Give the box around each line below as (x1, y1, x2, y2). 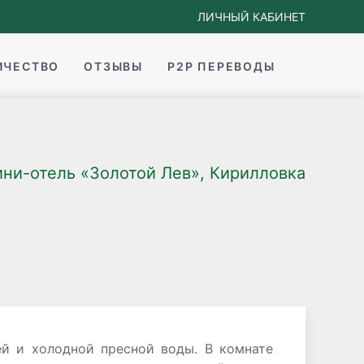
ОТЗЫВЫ (84, 58, 144, 73)
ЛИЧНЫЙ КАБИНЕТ (197, 10, 305, 24)
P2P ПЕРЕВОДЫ (167, 58, 275, 73)
